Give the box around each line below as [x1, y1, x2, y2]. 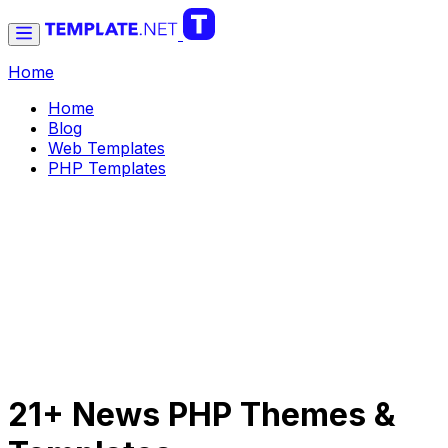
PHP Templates [48, 158, 166, 178]
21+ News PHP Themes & [8, 395, 396, 435]
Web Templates [48, 138, 165, 158]
